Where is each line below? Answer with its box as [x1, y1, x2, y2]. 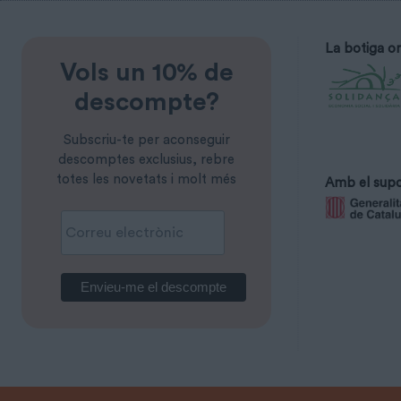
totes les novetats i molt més [56, 173, 236, 187]
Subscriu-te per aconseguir [63, 133, 230, 148]
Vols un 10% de [59, 60, 234, 86]
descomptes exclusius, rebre [58, 153, 235, 167]
